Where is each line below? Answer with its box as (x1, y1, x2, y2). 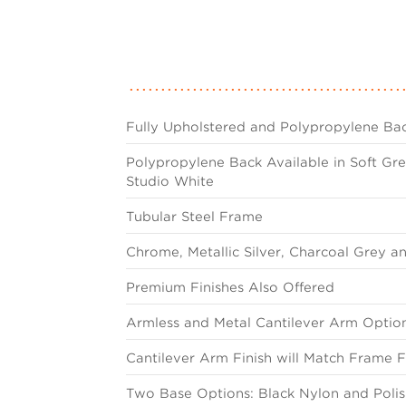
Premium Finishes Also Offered (125, 280, 334, 295)
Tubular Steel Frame (125, 209, 263, 225)
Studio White (125, 174, 214, 189)
